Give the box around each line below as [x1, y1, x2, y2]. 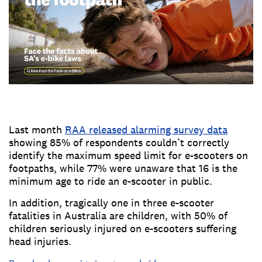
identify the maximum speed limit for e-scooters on [9, 149, 248, 163]
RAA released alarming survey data [65, 123, 227, 137]
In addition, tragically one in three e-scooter [9, 196, 214, 210]
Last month [9, 123, 65, 137]
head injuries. [9, 235, 71, 249]
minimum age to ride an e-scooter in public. [9, 174, 212, 188]
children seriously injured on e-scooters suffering [9, 222, 236, 236]
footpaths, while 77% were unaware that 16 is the [9, 161, 237, 175]
